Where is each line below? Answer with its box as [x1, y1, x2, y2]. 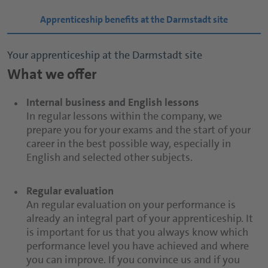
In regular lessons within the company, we [26, 109, 222, 123]
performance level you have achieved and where [26, 239, 249, 253]
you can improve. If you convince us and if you [26, 252, 240, 267]
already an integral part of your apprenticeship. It [26, 211, 253, 226]
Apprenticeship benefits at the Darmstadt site [39, 13, 228, 26]
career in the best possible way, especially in [26, 136, 231, 151]
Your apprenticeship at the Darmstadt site [7, 48, 202, 62]
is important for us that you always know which [26, 225, 248, 239]
